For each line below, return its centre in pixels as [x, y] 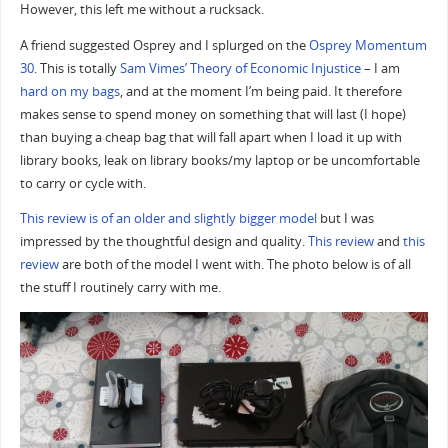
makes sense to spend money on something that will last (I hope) [212, 114]
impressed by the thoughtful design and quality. [163, 242]
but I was [345, 219]
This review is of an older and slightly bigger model [168, 219]
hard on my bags [69, 91]
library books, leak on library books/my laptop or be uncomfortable [219, 160]
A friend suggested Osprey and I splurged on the [164, 45]
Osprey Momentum [367, 45]
